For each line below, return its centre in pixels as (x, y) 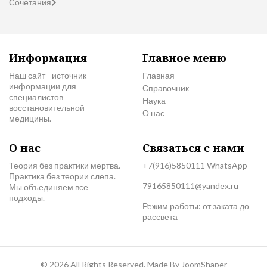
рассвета (160, 217)
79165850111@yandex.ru (190, 186)
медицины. (30, 118)
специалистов (36, 97)
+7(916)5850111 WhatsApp (195, 165)
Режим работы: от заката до (196, 206)
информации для (43, 86)
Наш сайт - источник (48, 75)
